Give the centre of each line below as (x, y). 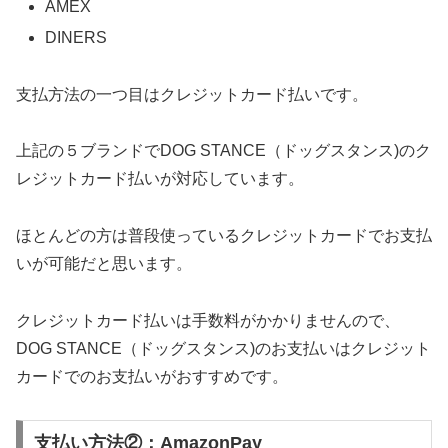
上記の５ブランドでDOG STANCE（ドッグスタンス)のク (223, 151)
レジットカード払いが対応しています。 (160, 179)
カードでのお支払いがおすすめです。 (152, 376)
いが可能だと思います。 (104, 264)
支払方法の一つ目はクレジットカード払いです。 (192, 94)
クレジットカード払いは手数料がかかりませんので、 (208, 320)
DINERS (76, 37)
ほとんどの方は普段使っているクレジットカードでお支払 (224, 236)
